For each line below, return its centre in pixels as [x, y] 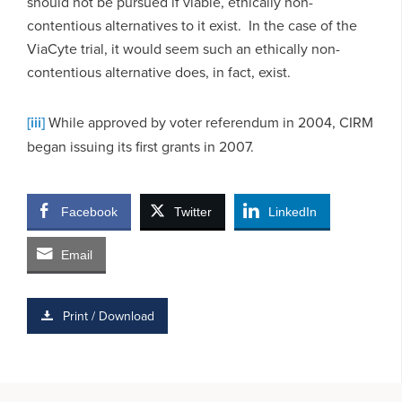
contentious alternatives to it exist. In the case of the [192, 25]
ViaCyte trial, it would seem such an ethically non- [184, 48]
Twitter [193, 211]
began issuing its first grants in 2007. [140, 146]
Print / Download [109, 315]
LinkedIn [293, 211]
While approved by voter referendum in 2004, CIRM [209, 122]
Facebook [89, 211]
